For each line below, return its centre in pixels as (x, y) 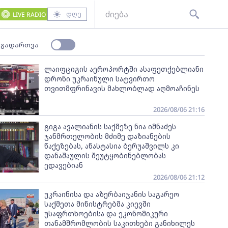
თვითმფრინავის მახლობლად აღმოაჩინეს (122, 88)
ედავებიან (63, 165)
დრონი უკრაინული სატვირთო (99, 79)
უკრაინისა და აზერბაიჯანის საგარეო (111, 194)
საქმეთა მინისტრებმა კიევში (97, 204)
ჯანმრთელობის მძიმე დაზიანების (107, 136)
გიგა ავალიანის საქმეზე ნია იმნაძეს (110, 126)
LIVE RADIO (29, 14)
